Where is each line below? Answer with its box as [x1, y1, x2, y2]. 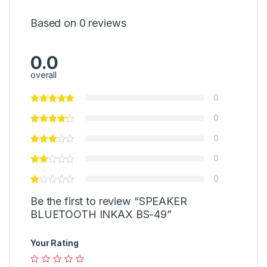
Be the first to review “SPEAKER [30, 194, 187, 207]
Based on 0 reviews [30, 16, 126, 29]
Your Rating [30, 237, 79, 248]
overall [30, 69, 57, 80]
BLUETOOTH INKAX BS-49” [30, 207, 172, 221]
